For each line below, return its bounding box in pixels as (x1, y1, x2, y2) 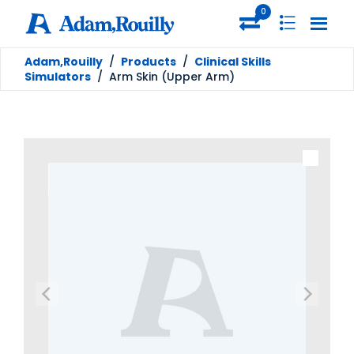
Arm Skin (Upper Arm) (109, 68, 235, 85)
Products (121, 53, 176, 70)
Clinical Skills (194, 53, 271, 70)
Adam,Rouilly (24, 53, 103, 70)
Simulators (24, 68, 91, 85)
